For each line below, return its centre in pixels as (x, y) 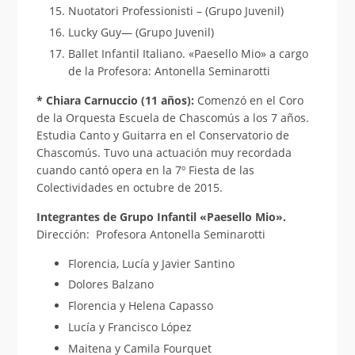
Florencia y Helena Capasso (140, 306)
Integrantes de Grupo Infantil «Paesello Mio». (161, 216)
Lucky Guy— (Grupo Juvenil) (141, 32)
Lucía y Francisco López (130, 326)
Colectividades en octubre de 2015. (129, 187)
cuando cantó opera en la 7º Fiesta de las (145, 170)
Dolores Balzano (111, 284)
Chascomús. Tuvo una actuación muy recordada (164, 152)
